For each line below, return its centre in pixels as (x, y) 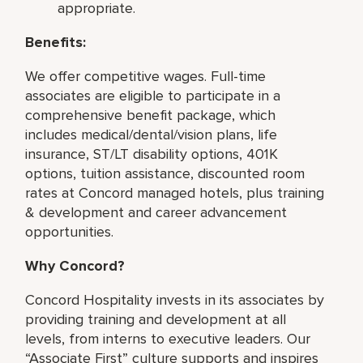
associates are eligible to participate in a (153, 95)
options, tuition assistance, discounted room (165, 173)
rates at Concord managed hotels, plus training (175, 192)
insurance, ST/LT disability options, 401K (152, 154)
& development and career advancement (156, 212)
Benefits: (56, 42)
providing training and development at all (156, 319)
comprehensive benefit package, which (151, 115)
